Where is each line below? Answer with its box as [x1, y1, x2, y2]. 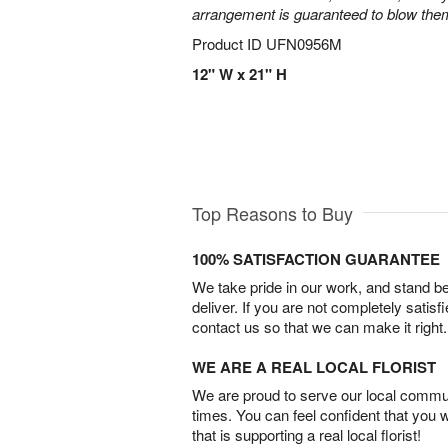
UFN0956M [266, 33, 342, 54]
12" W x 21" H [192, 63, 287, 85]
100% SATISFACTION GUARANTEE [192, 248, 440, 271]
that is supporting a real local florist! [192, 424, 421, 446]
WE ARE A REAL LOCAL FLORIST [192, 356, 436, 379]
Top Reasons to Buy [192, 200, 353, 227]
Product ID [192, 33, 266, 54]
